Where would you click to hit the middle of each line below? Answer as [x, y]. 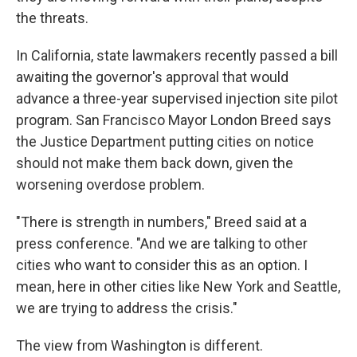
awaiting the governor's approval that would [152, 76]
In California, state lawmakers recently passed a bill [177, 55]
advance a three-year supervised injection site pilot [177, 98]
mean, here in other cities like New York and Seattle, [178, 286]
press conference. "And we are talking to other [162, 243]
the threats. [52, 18]
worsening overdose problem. [110, 184]
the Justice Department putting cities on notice [165, 141]
